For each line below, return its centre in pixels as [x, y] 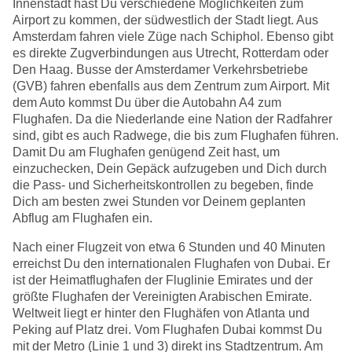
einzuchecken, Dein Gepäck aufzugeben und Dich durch [170, 168]
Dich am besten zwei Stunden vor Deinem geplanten [159, 201]
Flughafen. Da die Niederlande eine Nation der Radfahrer [172, 119]
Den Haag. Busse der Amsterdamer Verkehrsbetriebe [160, 69]
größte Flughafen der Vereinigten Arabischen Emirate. [162, 296]
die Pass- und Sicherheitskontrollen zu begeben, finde [163, 185]
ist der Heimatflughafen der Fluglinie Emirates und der [163, 280]
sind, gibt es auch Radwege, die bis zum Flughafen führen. [176, 135]
